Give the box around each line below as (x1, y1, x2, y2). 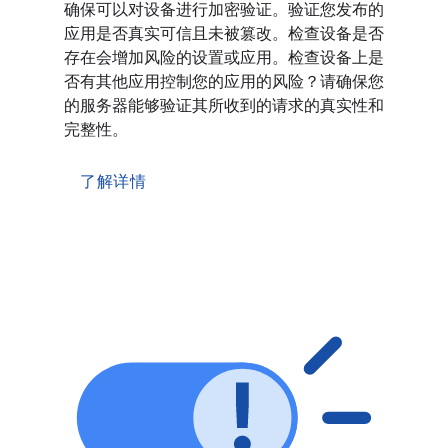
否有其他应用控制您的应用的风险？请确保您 (64, 72, 384, 92)
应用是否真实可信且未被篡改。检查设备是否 (64, 24, 384, 44)
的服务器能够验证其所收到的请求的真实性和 (64, 96, 384, 116)
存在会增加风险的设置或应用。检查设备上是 (64, 48, 384, 68)
